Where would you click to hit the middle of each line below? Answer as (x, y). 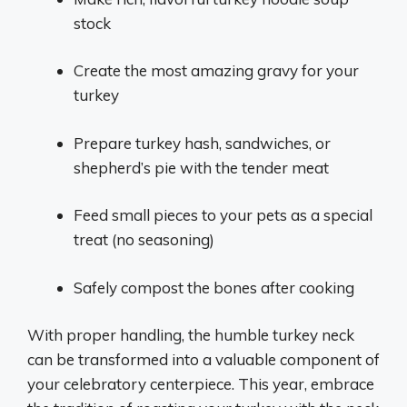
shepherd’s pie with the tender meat (201, 167)
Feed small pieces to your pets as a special (223, 215)
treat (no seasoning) (144, 239)
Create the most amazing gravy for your (216, 70)
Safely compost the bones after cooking (214, 287)
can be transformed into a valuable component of (203, 359)
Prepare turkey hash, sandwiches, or (202, 143)
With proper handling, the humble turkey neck (191, 335)
